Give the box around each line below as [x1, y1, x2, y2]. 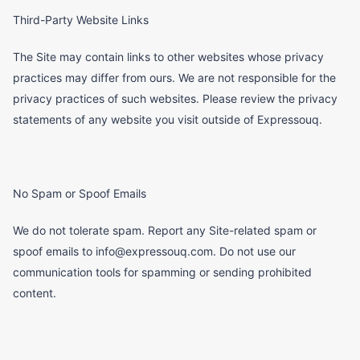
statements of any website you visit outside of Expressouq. [13, 112, 322, 127]
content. [13, 286, 56, 301]
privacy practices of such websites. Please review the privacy [13, 92, 337, 106]
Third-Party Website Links [13, 13, 149, 27]
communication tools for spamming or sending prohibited [13, 265, 312, 280]
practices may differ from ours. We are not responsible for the [13, 71, 336, 85]
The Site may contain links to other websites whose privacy [13, 50, 324, 64]
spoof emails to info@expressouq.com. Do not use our [13, 244, 296, 259]
